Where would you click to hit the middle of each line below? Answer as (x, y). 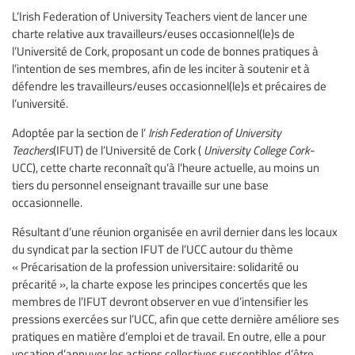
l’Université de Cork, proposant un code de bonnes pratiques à (165, 50)
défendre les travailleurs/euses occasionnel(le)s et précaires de (169, 85)
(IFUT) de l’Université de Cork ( (127, 149)
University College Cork (256, 149)
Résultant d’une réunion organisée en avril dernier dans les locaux (175, 231)
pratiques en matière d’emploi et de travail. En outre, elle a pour (169, 336)
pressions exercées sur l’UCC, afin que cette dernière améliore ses (176, 318)
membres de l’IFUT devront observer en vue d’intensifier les (160, 301)
